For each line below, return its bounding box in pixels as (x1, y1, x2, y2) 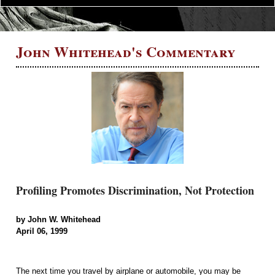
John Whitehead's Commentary (16, 40, 236, 62)
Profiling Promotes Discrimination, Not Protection (16, 182, 254, 199)
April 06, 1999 (16, 227, 68, 236)
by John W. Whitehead (16, 215, 101, 225)
